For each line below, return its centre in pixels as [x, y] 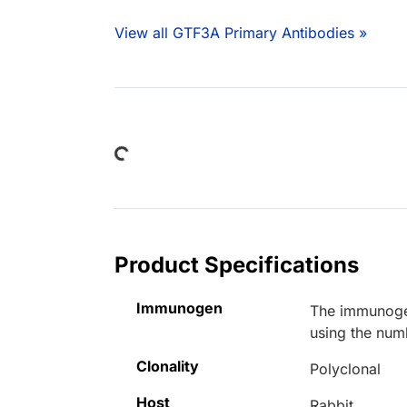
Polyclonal [346, 369]
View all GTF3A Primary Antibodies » [241, 33]
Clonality [168, 367]
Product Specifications [237, 265]
